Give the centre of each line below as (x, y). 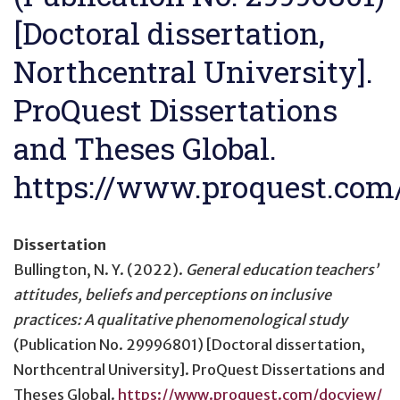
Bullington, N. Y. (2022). (100, 269)
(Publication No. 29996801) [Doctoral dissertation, (189, 344)
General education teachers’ (282, 269)
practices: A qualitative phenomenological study (180, 319)
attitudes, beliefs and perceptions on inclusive (172, 294)
